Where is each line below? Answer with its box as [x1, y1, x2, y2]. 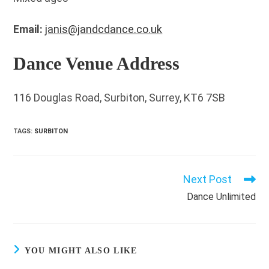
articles [13, 197, 37, 206]
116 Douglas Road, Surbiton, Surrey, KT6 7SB [13, 91, 226, 104]
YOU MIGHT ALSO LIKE [24, 246, 138, 255]
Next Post [183, 173, 232, 186]
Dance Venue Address [13, 53, 180, 73]
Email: [13, 23, 43, 35]
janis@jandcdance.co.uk [45, 23, 163, 35]
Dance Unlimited [186, 191, 256, 202]
